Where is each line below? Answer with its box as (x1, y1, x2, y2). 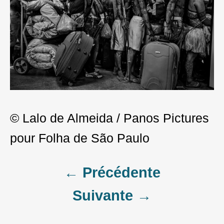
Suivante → (72, 187, 151, 203)
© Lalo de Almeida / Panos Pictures (10, 111, 209, 125)
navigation (9, 192, 99, 213)
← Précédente (63, 164, 160, 180)
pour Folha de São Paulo (10, 131, 149, 145)
